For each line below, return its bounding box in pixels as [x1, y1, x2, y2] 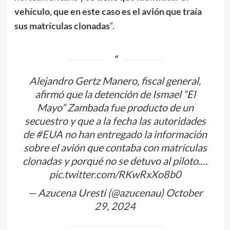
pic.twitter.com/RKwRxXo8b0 [49, 168, 181, 181]
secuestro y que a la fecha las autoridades [24, 114, 206, 127]
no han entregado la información [63, 128, 207, 141]
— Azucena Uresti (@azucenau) [27, 186, 166, 199]
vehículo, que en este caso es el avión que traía [14, 6, 202, 17]
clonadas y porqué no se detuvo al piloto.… [22, 155, 208, 167]
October [165, 186, 203, 199]
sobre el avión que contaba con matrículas [23, 141, 207, 154]
